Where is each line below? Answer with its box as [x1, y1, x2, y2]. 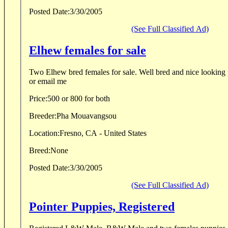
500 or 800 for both [47, 94, 110, 103]
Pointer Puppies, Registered [29, 200, 175, 213]
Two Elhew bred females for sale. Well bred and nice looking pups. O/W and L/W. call [29, 68, 139, 77]
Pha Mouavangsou [56, 111, 117, 121]
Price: [29, 94, 47, 103]
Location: [29, 129, 60, 138]
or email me [29, 77, 67, 86]
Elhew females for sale [29, 44, 146, 58]
